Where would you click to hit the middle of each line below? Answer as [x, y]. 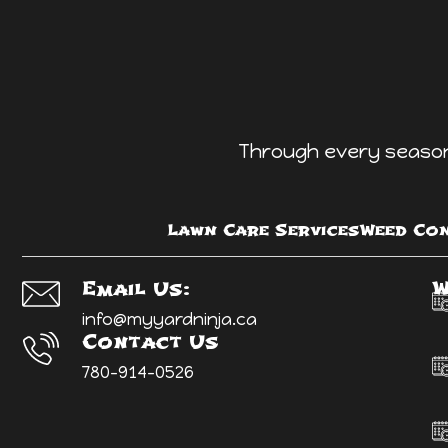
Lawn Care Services [263, 229]
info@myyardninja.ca [169, 318]
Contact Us [150, 341]
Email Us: [136, 288]
